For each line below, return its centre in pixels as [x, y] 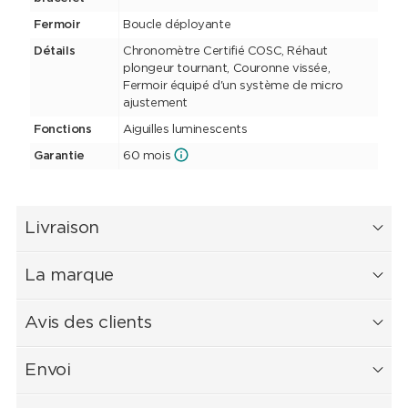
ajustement [155, 104]
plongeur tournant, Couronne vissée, [226, 69]
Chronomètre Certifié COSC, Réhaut [225, 52]
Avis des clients [88, 323]
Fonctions [62, 130]
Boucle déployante [177, 25]
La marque [69, 276]
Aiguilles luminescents [185, 130]
